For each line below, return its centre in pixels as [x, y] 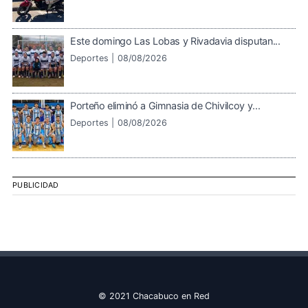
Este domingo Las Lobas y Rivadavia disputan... [175, 41]
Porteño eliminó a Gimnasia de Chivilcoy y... [165, 105]
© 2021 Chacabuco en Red [154, 296]
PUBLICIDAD [36, 186]
